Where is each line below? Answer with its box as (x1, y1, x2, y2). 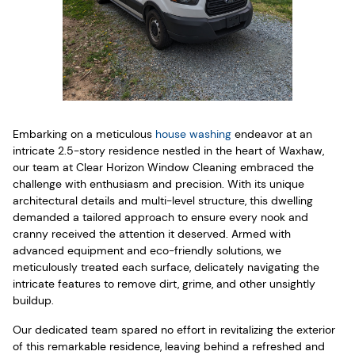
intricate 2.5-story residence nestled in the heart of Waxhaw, (13, 143, 324, 158)
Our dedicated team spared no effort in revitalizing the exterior (13, 322, 335, 337)
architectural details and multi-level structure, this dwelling (13, 193, 313, 208)
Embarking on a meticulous (13, 126, 155, 141)
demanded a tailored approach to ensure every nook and (13, 209, 308, 224)
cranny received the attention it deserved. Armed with (13, 226, 291, 241)
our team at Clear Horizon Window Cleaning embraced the (13, 159, 314, 174)
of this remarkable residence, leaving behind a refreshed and (13, 338, 325, 353)
